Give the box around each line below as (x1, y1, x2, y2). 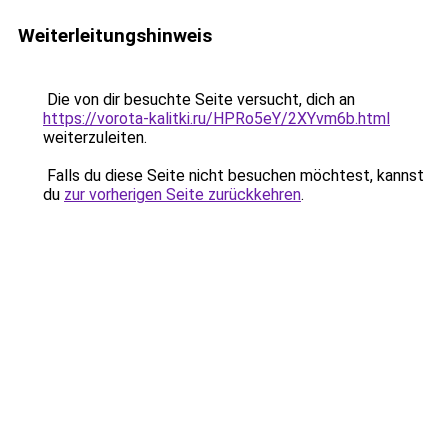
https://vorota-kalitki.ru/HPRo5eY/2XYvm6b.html (43, 109, 390, 128)
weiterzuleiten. (43, 128, 147, 147)
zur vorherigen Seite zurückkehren (64, 185, 301, 204)
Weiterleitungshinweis (18, 24, 212, 47)
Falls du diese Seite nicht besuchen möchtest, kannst (43, 166, 424, 185)
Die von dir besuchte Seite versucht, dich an (43, 90, 355, 109)
